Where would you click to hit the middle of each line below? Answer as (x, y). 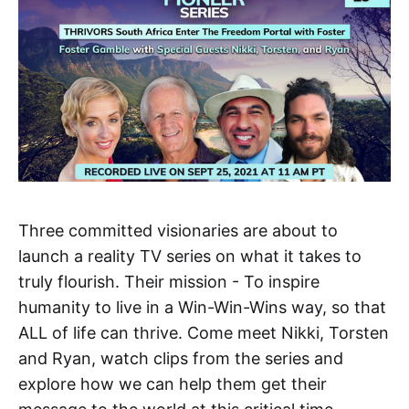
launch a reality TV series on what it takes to (190, 256)
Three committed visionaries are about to (178, 230)
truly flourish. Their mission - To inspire (169, 281)
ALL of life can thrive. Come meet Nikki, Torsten (204, 332)
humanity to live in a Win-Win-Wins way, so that (202, 307)
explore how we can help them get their (173, 383)
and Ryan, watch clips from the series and (181, 358)
